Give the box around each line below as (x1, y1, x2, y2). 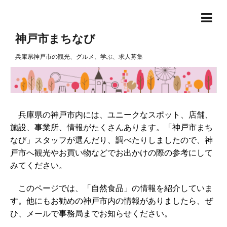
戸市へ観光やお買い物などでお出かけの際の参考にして (10, 147, 213, 158)
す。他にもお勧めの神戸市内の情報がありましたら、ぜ (10, 196, 213, 206)
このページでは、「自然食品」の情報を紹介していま (10, 183, 213, 194)
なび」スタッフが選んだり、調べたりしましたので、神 (10, 135, 213, 145)
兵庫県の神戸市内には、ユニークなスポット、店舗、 (10, 109, 213, 120)
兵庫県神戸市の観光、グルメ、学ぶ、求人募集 (15, 53, 143, 60)
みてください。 (10, 160, 67, 171)
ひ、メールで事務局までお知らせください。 (10, 208, 172, 219)
